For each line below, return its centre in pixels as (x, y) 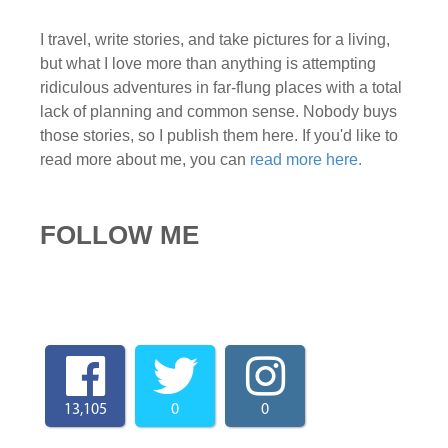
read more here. (306, 159)
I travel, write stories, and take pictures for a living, (215, 39)
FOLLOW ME (119, 234)
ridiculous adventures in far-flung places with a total (221, 87)
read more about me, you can (145, 159)
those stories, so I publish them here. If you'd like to (219, 135)
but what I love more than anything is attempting (208, 63)
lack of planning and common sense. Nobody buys (218, 111)
